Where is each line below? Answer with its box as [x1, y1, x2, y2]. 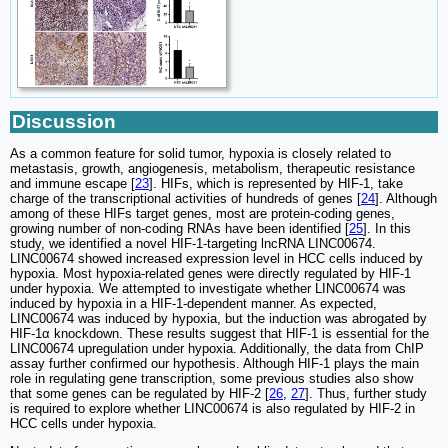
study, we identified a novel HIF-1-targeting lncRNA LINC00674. [10, 236, 376, 252]
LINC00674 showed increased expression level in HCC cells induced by [10, 251, 423, 267]
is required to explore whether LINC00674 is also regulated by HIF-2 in [10, 401, 415, 417]
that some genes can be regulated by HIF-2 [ [10, 386, 269, 402]
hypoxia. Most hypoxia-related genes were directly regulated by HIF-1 [10, 266, 411, 282]
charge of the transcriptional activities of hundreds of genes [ [10, 191, 361, 207]
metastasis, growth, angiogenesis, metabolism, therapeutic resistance [10, 161, 415, 177]
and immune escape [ [10, 176, 135, 192]
